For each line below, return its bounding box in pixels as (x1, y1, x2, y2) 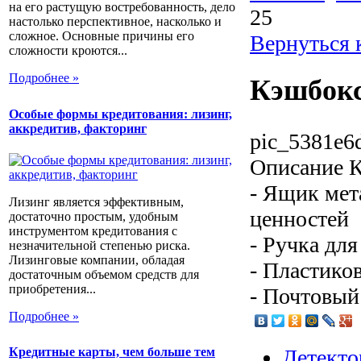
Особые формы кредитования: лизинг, (9, 106, 232, 121)
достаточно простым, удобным (9, 209, 178, 223)
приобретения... (9, 281, 96, 296)
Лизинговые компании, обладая (9, 252, 185, 267)
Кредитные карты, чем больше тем (9, 345, 215, 359)
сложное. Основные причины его (9, 29, 194, 44)
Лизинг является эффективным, (9, 194, 184, 209)
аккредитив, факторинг (9, 121, 147, 135)
